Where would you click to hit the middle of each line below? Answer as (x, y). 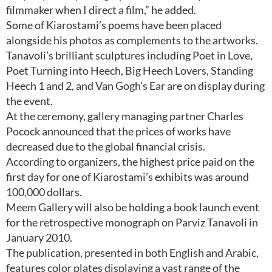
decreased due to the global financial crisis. (106, 146)
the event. (29, 101)
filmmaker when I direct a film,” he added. (101, 10)
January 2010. (39, 237)
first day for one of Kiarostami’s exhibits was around (127, 177)
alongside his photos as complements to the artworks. (132, 40)
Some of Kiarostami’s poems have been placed (114, 25)
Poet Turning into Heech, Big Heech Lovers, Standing (130, 70)
